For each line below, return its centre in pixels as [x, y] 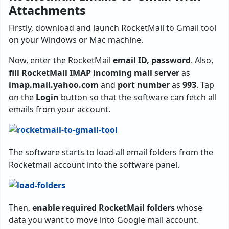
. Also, [202, 60]
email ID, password [152, 60]
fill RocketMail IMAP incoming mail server [94, 72]
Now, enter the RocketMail [61, 60]
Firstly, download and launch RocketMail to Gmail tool [112, 27]
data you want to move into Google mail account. [104, 220]
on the [22, 97]
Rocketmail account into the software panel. [94, 164]
